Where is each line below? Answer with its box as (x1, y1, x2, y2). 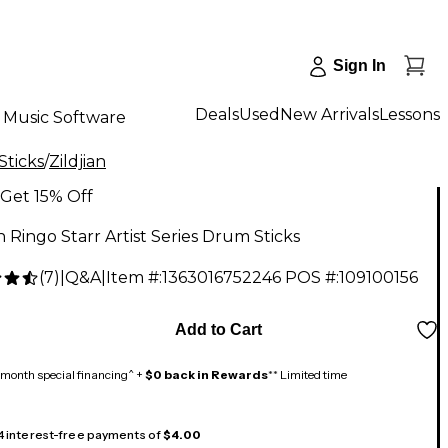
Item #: (106, 268, 162, 288)
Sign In (333, 57, 386, 74)
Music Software (3, 107, 126, 127)
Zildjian (49, 152, 106, 171)
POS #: (285, 268, 339, 288)
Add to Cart (174, 321, 262, 339)
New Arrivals (280, 104, 379, 124)
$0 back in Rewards (145, 367, 268, 383)
